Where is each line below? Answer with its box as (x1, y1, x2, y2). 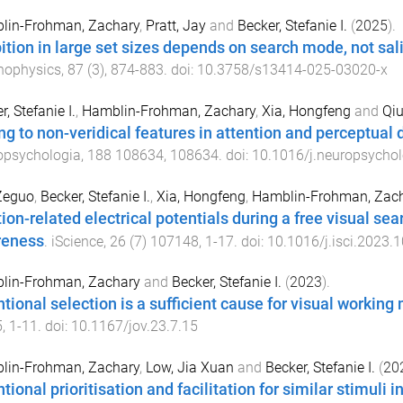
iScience (50, 232, 103, 250)
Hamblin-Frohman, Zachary (81, 102, 255, 120)
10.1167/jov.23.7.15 (70, 318, 198, 336)
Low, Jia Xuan (145, 359, 234, 377)
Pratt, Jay (145, 17, 206, 35)
